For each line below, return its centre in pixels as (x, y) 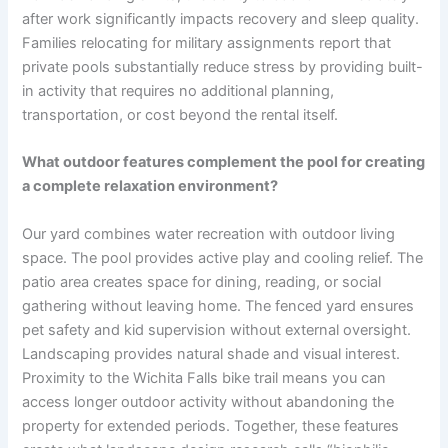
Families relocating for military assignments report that (207, 42)
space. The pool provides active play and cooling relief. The (223, 257)
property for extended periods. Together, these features (211, 425)
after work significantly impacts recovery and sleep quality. (221, 18)
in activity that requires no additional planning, (178, 90)
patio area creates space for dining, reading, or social (202, 281)
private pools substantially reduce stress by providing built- (223, 66)
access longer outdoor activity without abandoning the (208, 401)
